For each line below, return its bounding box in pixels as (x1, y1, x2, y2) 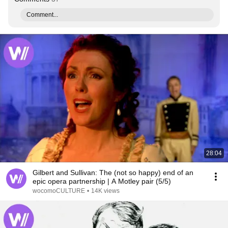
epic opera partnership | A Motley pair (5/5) (33, 177, 171, 185)
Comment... (26, 11, 58, 18)
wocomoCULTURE (33, 187, 85, 194)
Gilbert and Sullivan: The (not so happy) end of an (33, 168, 193, 177)
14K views (91, 187, 120, 194)
